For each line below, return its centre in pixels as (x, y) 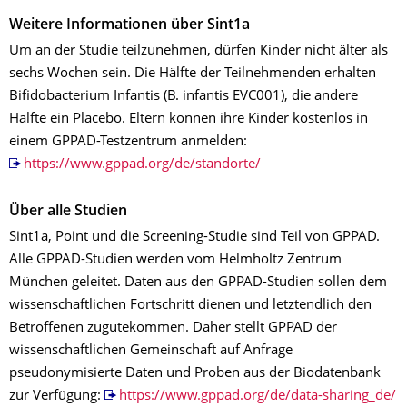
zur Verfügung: (57, 396)
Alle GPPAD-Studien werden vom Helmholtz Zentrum (175, 260)
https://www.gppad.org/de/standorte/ (142, 164)
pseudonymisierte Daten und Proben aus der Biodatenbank (195, 373)
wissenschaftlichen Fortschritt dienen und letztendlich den (190, 305)
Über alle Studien (68, 212)
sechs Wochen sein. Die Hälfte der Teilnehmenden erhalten (193, 74)
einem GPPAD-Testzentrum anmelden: (128, 142)
